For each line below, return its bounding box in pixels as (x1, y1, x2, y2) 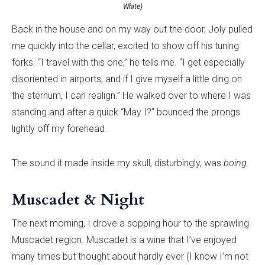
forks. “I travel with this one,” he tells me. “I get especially (12, 56, 245, 68)
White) (122, 2, 143, 11)
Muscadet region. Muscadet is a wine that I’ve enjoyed (12, 234, 237, 245)
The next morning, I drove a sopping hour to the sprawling (12, 217, 249, 229)
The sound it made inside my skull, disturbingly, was (12, 157, 224, 169)
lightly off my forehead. (12, 122, 107, 134)
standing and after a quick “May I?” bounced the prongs (12, 106, 240, 118)
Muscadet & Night (12, 189, 144, 210)
